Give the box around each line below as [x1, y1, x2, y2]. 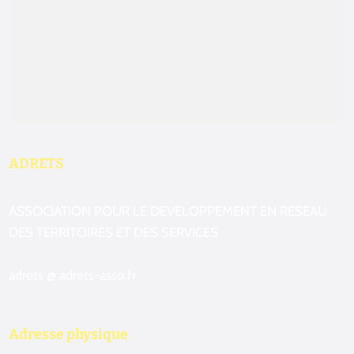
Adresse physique [9, 325, 129, 343]
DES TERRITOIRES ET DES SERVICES [9, 224, 219, 240]
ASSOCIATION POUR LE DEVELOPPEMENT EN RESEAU [9, 202, 328, 219]
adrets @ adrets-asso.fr [9, 266, 137, 283]
